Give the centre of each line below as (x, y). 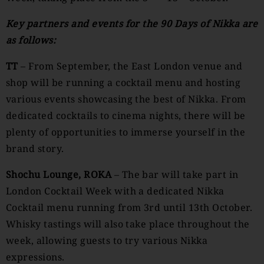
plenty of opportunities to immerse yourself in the (126, 132)
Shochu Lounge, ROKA (60, 174)
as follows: (31, 40)
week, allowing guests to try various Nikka (107, 240)
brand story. (35, 148)
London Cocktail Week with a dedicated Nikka (115, 191)
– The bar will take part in (176, 174)
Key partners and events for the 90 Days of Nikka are (132, 24)
